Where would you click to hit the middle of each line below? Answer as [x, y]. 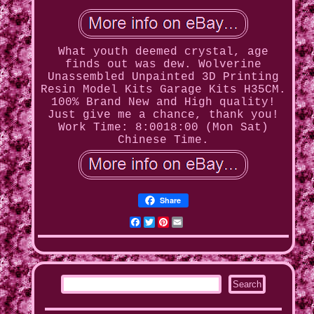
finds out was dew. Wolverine [163, 65]
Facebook [169, 223]
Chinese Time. [163, 141]
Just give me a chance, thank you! [163, 115]
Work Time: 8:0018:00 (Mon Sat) [163, 128]
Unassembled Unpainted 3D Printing [163, 77]
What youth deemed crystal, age [163, 52]
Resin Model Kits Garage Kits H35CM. [163, 90]
